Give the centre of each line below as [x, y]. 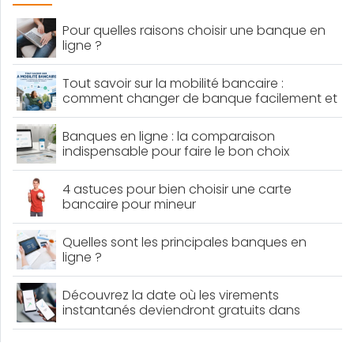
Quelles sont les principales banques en [184, 242]
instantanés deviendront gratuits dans [181, 310]
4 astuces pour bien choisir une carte [177, 189]
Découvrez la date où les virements [170, 295]
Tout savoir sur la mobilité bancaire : [173, 83]
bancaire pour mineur [129, 204]
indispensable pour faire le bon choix [175, 151]
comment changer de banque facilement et [200, 98]
